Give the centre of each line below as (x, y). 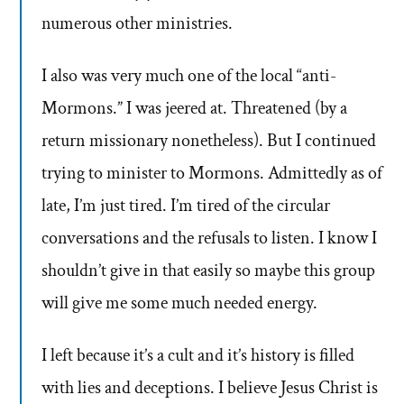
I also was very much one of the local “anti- (189, 76)
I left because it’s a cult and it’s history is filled (198, 356)
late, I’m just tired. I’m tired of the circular (186, 206)
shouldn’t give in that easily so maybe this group (208, 271)
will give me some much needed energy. (179, 303)
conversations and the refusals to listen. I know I (209, 239)
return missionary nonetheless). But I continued (209, 141)
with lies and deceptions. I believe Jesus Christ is (210, 388)
